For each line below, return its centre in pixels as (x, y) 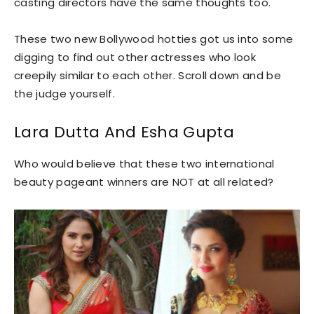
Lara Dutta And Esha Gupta (124, 132)
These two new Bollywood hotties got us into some (154, 39)
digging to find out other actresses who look (135, 57)
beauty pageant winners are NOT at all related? (144, 182)
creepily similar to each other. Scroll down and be (148, 75)
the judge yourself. (65, 93)
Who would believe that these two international (144, 163)
